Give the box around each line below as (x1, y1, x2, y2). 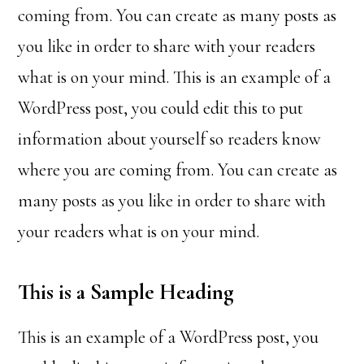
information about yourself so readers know (18, 128, 322, 149)
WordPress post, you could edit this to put (18, 97, 304, 119)
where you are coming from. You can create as (18, 159, 338, 180)
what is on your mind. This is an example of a (18, 67, 331, 88)
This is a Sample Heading (18, 279, 235, 305)
